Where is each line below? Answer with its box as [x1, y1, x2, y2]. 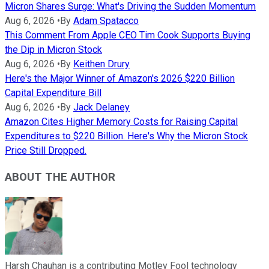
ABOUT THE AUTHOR [5, 171, 115, 184]
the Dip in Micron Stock [5, 43, 102, 55]
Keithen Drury [73, 58, 130, 70]
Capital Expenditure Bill [5, 86, 101, 98]
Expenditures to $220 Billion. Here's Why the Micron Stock [5, 130, 248, 142]
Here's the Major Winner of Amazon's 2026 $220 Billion [5, 72, 235, 84]
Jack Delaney [73, 101, 130, 113]
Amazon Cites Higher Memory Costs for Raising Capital [5, 115, 238, 127]
